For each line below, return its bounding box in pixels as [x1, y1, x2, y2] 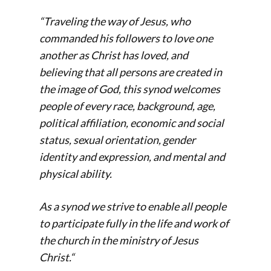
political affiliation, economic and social [39, 116, 224, 129]
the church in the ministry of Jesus [39, 233, 198, 247]
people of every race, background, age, [39, 99, 215, 113]
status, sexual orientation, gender [39, 132, 195, 146]
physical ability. [39, 166, 112, 180]
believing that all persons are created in [39, 65, 222, 79]
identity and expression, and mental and [39, 149, 225, 163]
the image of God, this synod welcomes [39, 82, 220, 96]
